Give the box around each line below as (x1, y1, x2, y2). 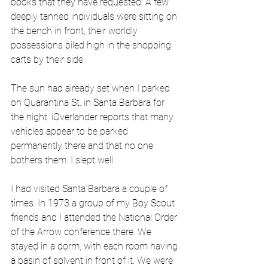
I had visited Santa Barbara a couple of (11, 183, 170, 195)
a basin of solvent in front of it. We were (11, 255, 175, 267)
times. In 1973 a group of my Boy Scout (11, 197, 177, 209)
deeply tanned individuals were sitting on (11, 11, 179, 23)
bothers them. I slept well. (11, 154, 115, 166)
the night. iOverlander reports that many (11, 111, 176, 123)
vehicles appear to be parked (11, 126, 130, 138)
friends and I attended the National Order (11, 212, 179, 224)
